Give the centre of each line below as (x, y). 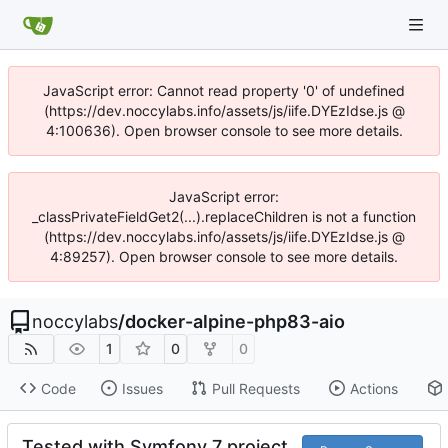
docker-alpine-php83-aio (235, 321)
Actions (373, 388)
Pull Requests (255, 388)
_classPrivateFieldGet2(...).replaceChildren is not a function (224, 216)
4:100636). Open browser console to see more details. (224, 130)
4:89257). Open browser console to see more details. (224, 256)
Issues (142, 388)
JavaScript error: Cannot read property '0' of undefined (224, 90)
